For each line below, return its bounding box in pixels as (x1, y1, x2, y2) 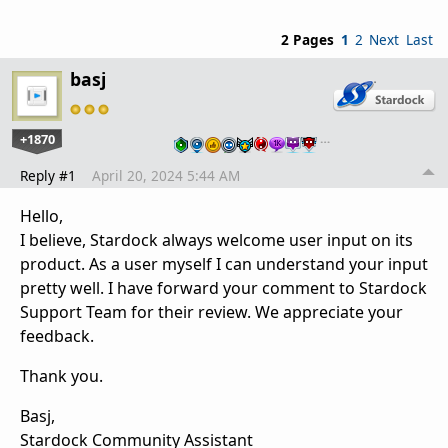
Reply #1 (20, 165, 76, 185)
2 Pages (280, 29, 334, 49)
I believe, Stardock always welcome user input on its (20, 228, 413, 251)
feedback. (20, 324, 94, 347)
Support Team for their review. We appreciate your (20, 300, 403, 323)
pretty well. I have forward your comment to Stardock (20, 276, 427, 299)
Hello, (20, 204, 63, 227)
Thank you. (20, 364, 103, 387)
